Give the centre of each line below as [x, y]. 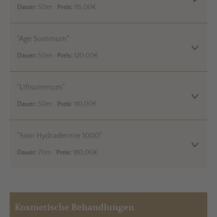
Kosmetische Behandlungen [75, 208]
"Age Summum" [43, 39]
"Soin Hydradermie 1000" [60, 136]
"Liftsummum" [41, 87]
